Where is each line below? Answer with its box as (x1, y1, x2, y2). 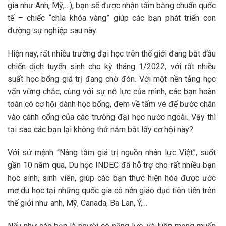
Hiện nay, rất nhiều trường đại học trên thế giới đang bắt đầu (8, 49, 216, 59)
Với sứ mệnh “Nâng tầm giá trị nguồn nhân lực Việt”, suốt (8, 147, 216, 157)
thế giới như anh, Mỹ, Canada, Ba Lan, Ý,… (8, 198, 147, 208)
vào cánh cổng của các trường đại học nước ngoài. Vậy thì (8, 112, 216, 122)
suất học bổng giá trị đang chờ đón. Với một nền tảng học (8, 74, 216, 84)
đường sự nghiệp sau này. (8, 26, 99, 36)
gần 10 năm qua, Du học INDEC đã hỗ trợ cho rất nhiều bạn (8, 160, 216, 170)
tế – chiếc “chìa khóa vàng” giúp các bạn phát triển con (8, 13, 216, 23)
